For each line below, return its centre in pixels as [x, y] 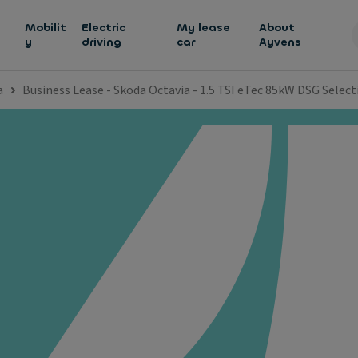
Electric [104, 28]
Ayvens [280, 42]
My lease [203, 28]
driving [102, 42]
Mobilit [45, 28]
